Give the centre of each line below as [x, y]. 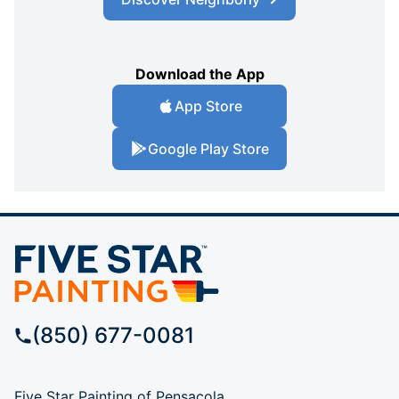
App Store [208, 106]
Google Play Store [208, 148]
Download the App [199, 73]
